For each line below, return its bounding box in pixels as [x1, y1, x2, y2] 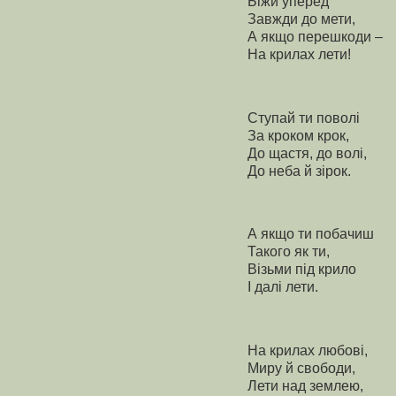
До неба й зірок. [247, 163, 351, 179]
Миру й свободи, [247, 360, 355, 376]
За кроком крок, [247, 127, 349, 143]
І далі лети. [247, 279, 318, 295]
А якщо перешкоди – [247, 28, 383, 44]
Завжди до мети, [247, 11, 355, 27]
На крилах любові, [247, 342, 368, 358]
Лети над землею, [247, 377, 363, 393]
